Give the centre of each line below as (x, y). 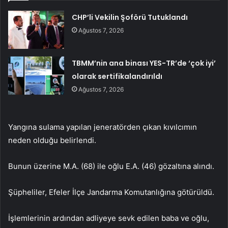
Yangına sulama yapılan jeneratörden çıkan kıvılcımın (103, 127)
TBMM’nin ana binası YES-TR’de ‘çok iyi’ (144, 63)
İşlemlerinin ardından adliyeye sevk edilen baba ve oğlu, (109, 218)
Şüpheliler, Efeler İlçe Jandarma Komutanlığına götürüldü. (111, 192)
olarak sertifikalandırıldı (117, 77)
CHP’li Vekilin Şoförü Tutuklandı (130, 18)
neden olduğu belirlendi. (52, 140)
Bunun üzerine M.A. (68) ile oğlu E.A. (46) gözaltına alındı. (111, 166)
